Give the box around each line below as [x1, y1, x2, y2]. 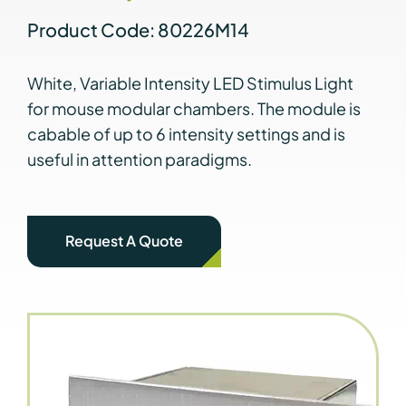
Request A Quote [64, 230, 183, 250]
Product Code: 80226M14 [26, 17, 249, 41]
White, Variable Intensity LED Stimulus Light [26, 72, 353, 93]
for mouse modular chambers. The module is [26, 97, 361, 119]
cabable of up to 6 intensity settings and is [26, 122, 345, 144]
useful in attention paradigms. [26, 148, 252, 169]
